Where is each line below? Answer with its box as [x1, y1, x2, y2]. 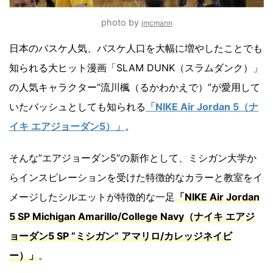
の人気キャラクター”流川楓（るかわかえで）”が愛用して [9, 80, 260, 93]
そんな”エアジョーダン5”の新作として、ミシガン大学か [9, 151, 257, 164]
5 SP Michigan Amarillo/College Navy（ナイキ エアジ [9, 210, 255, 222]
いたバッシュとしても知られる [9, 100, 146, 113]
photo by [101, 16, 141, 27]
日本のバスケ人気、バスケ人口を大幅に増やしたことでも [9, 41, 263, 54]
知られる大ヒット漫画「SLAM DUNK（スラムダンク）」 [9, 61, 263, 74]
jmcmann [141, 18, 172, 27]
